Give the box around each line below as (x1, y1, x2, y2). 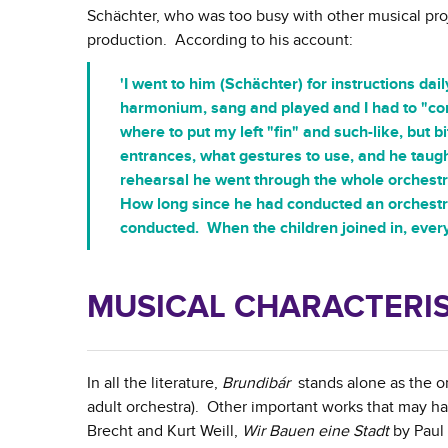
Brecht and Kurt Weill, (87, 421, 242, 442)
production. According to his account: (87, 30, 353, 51)
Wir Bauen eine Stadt (242, 421, 389, 442)
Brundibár (222, 373, 290, 394)
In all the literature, (87, 373, 222, 394)
